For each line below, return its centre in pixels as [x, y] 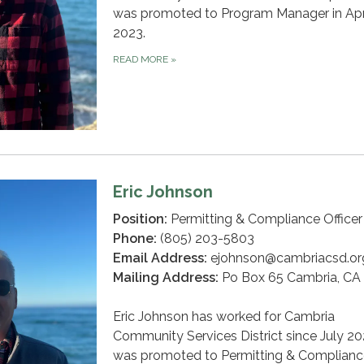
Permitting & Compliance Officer [265, 219]
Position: [140, 219]
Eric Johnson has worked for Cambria [224, 317]
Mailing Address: [166, 278]
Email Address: [160, 258]
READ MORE [142, 60]
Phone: [135, 239]
